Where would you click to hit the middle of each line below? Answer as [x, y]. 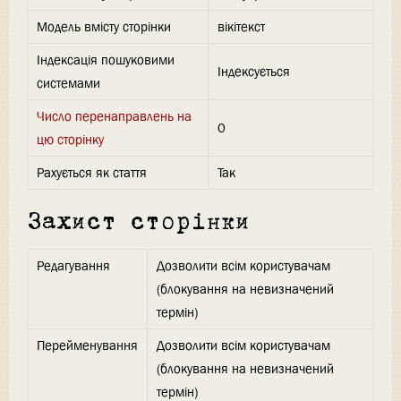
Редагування [73, 265]
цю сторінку [70, 140]
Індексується [254, 72]
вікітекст [241, 27]
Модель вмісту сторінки [104, 27]
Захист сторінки [139, 223]
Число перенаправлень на [114, 117]
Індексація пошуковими [106, 60]
